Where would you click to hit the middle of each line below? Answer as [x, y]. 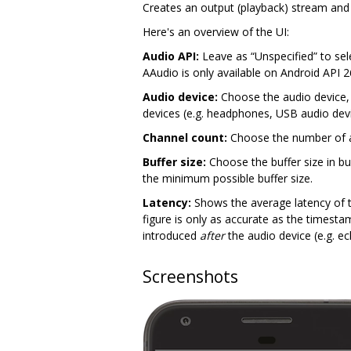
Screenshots [190, 276]
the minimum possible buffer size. [228, 178]
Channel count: [185, 137]
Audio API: [171, 56]
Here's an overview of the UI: [216, 31]
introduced [171, 235]
